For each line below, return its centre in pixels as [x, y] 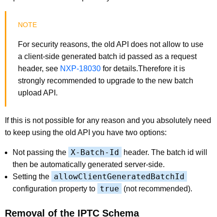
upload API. [38, 93]
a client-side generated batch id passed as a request [107, 56]
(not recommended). [157, 188]
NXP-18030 [80, 68]
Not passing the [40, 152]
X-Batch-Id [95, 152]
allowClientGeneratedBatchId [119, 176]
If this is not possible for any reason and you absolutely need [108, 120]
